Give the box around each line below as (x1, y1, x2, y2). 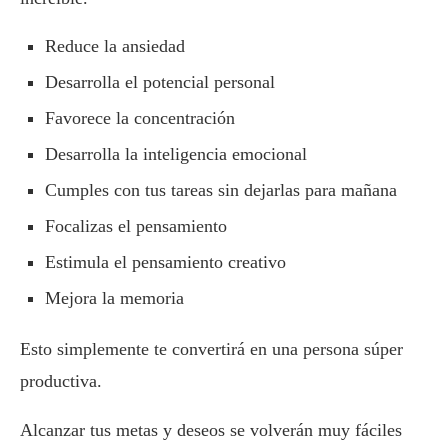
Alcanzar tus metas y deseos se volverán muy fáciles (20, 420, 402, 441)
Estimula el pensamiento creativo (45, 252, 286, 273)
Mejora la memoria (45, 288, 184, 309)
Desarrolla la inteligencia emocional (45, 144, 307, 165)
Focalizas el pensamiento (45, 216, 227, 237)
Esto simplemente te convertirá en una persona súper (20, 339, 403, 360)
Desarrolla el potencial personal (45, 72, 275, 93)
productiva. (20, 371, 102, 392)
